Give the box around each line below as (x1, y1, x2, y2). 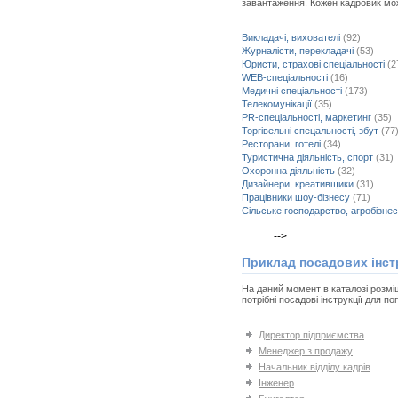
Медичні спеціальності (242, 85, 342, 96)
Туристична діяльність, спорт (242, 152, 373, 163)
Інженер (259, 378, 294, 388)
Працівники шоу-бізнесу (242, 192, 350, 203)
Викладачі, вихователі (242, 32, 340, 43)
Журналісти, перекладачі (242, 45, 354, 56)
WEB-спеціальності (242, 72, 328, 83)
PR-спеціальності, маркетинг (242, 112, 371, 123)
